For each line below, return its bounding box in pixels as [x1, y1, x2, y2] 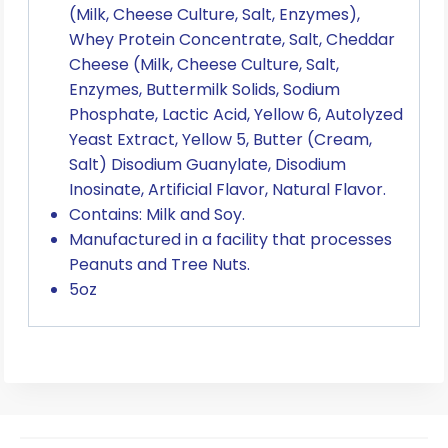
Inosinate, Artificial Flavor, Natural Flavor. [69, 178, 386, 202]
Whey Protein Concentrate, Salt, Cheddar [69, 28, 395, 52]
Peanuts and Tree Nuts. [69, 253, 250, 277]
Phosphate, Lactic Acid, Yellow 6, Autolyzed [69, 103, 403, 127]
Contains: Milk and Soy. [69, 203, 245, 227]
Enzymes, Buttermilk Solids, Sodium [69, 78, 340, 102]
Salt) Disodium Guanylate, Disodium [69, 153, 346, 177]
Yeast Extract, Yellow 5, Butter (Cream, [69, 128, 372, 152]
